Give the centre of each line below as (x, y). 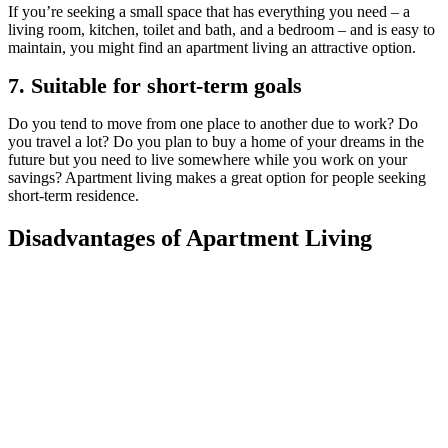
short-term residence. (75, 195)
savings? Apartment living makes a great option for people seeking (217, 177)
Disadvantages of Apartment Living (193, 237)
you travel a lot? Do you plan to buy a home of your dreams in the (216, 141)
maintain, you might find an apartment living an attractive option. (212, 47)
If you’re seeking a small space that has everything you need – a (209, 11)
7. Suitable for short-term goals (155, 85)
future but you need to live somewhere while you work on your (207, 159)
